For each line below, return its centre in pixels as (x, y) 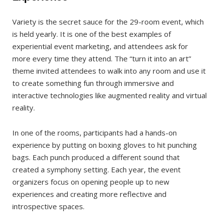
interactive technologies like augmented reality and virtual (110, 95)
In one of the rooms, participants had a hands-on (95, 132)
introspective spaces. (48, 206)
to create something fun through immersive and (93, 83)
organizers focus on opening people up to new (91, 181)
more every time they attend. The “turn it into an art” (102, 58)
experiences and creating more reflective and (89, 194)
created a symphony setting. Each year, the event (96, 169)
